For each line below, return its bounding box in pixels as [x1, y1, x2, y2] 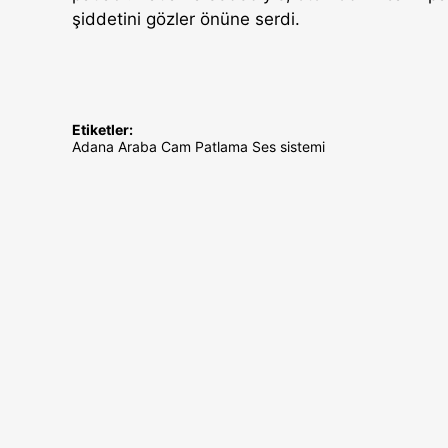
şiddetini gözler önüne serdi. [72, 9, 300, 29]
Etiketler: [72, 121, 133, 138]
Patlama [195, 138, 248, 155]
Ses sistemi [252, 138, 325, 155]
